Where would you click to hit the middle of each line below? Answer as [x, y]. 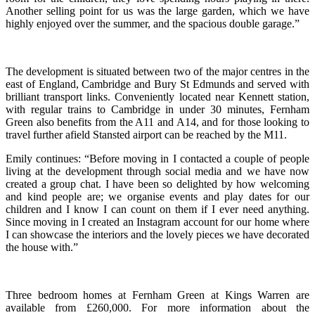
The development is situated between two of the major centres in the [157, 72]
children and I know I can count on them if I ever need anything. [157, 210]
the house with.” [42, 247]
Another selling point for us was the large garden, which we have [157, 11]
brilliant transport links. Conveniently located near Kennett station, [157, 97]
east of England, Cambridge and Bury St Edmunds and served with [157, 84]
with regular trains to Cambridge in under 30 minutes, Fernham [157, 110]
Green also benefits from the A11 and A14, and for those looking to [157, 122]
